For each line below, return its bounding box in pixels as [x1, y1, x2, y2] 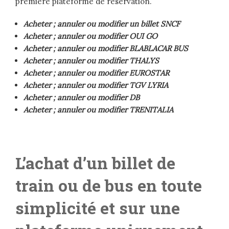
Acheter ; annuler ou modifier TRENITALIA [24, 104, 173, 114]
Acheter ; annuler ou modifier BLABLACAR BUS [24, 43, 188, 53]
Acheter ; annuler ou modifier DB [24, 92, 140, 102]
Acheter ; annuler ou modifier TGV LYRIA [24, 80, 168, 90]
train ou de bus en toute [15, 174, 202, 197]
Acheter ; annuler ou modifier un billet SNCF [24, 18, 180, 29]
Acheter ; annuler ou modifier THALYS [24, 55, 159, 65]
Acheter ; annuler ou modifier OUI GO [24, 31, 157, 41]
